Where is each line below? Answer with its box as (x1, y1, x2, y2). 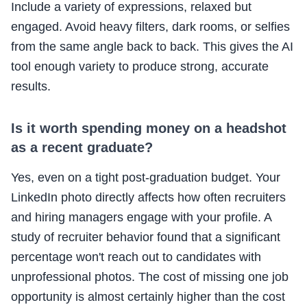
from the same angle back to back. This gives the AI (11, 40, 293, 54)
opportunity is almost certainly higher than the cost (11, 290, 285, 304)
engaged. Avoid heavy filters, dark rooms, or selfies (11, 20, 290, 34)
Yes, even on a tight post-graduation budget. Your (11, 171, 280, 185)
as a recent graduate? (11, 140, 153, 156)
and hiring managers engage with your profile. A (11, 210, 271, 225)
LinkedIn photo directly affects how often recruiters (11, 191, 286, 205)
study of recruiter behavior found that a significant (11, 230, 280, 245)
